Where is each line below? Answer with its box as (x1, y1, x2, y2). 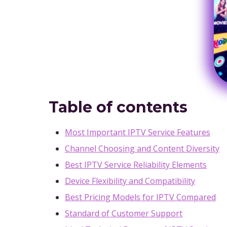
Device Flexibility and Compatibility (65, 175, 195, 186)
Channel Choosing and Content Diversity (65, 143, 219, 154)
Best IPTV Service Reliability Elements (65, 159, 207, 170)
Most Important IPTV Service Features (65, 127, 210, 138)
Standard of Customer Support (65, 208, 182, 219)
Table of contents (49, 98, 187, 117)
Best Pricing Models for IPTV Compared (65, 192, 216, 203)
